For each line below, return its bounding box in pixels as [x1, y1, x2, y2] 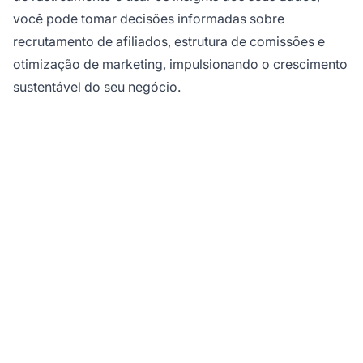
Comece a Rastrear [55, 252, 308, 288]
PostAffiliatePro [78, 317, 285, 353]
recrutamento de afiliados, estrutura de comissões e [13, 33, 325, 50]
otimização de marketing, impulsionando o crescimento [13, 56, 348, 73]
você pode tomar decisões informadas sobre [13, 11, 284, 28]
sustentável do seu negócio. [13, 79, 181, 96]
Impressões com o [61, 284, 302, 321]
